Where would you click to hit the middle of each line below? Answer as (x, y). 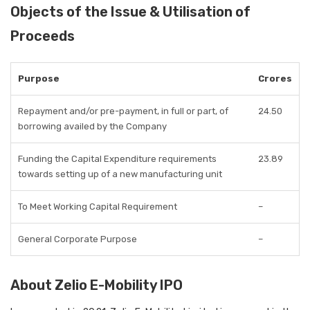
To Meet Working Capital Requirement (98, 207)
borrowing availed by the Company (92, 126)
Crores (275, 79)
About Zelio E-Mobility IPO (97, 285)
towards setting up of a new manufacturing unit (120, 174)
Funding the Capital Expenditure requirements (117, 159)
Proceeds (43, 36)
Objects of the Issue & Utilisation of (130, 12)
